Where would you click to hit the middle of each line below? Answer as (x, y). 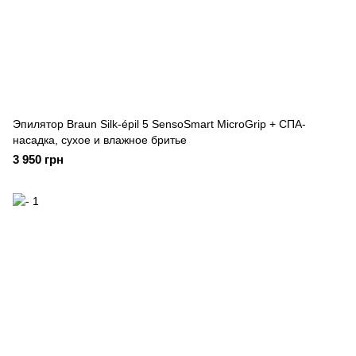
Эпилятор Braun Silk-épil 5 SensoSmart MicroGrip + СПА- (159, 124)
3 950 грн (38, 159)
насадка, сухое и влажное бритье (100, 140)
